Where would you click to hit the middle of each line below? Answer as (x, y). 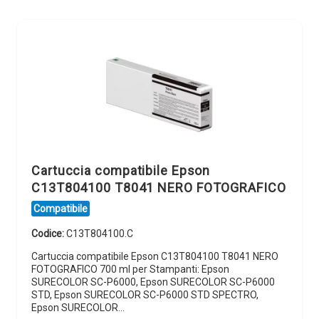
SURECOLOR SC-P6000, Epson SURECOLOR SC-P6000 (153, 282)
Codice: (49, 234)
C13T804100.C (100, 234)
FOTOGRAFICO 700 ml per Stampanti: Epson (130, 270)
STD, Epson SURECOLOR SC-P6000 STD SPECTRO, (145, 295)
